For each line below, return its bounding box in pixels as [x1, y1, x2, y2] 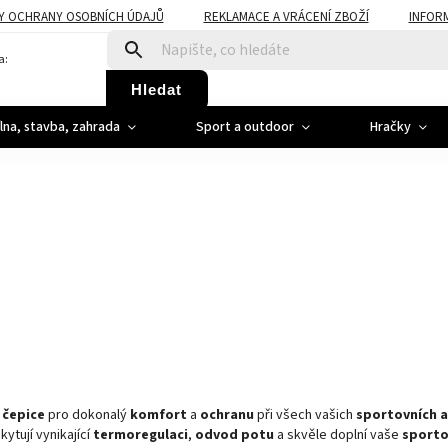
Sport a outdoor [196, 117, 294, 137]
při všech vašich [254, 405, 356, 425]
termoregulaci [93, 425, 188, 445]
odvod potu [195, 425, 274, 445]
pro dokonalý [45, 405, 130, 425]
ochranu [200, 405, 254, 425]
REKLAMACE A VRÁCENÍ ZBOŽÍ [203, 7, 369, 26]
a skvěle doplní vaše [274, 425, 402, 445]
